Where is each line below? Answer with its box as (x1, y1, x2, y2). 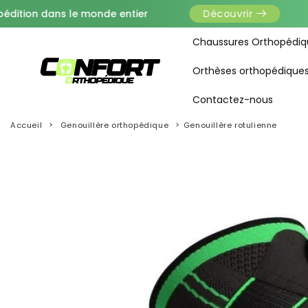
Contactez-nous (192, 93, 273, 107)
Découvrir (156, 7, 210, 21)
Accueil (10, 119, 43, 131)
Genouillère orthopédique (60, 119, 169, 131)
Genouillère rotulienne (183, 119, 278, 131)
